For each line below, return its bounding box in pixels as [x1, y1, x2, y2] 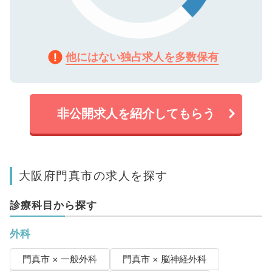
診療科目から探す [9, 199, 97, 211]
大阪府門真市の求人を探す [18, 168, 168, 183]
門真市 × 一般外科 [22, 253, 97, 265]
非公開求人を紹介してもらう [57, 106, 215, 121]
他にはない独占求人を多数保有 [66, 50, 219, 63]
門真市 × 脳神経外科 [122, 253, 206, 265]
